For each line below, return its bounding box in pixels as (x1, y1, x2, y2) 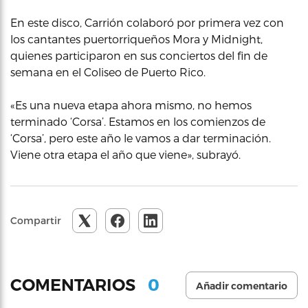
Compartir (10, 214, 61, 226)
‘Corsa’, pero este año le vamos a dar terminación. (10, 131, 271, 144)
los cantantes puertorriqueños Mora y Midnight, (10, 32, 263, 45)
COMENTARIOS (10, 275, 140, 296)
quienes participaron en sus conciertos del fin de (10, 48, 267, 62)
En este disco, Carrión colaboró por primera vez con (10, 15, 284, 29)
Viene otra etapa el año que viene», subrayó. (10, 147, 241, 161)
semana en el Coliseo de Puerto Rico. (10, 65, 206, 78)
